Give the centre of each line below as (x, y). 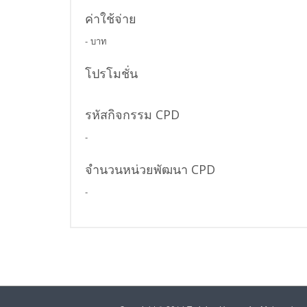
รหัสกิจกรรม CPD (132, 114)
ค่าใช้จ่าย (111, 19)
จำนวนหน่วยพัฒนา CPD (150, 169)
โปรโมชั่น (111, 73)
